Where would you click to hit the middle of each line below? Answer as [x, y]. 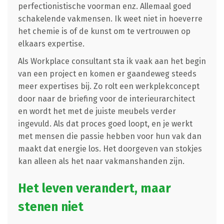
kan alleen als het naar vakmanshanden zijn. [101, 161]
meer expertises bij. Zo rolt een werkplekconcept [108, 86]
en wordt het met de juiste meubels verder [97, 111]
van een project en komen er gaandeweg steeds [107, 73]
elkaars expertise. [51, 43]
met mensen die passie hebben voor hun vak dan [109, 136]
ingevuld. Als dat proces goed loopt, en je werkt [105, 123]
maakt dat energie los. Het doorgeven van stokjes [110, 148]
